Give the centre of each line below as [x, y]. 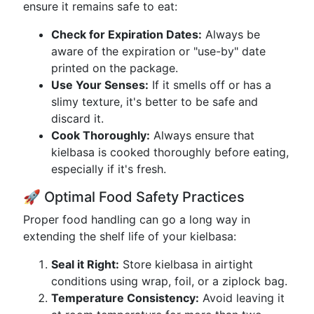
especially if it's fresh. [109, 169]
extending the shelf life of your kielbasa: [130, 236]
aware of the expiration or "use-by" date [158, 51]
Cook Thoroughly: [101, 135]
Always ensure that [202, 135]
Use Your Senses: [100, 85]
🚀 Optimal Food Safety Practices [134, 197]
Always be [231, 34]
